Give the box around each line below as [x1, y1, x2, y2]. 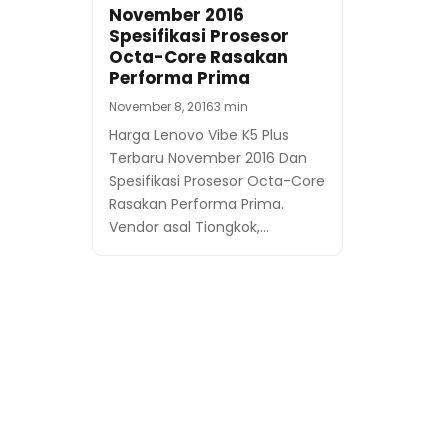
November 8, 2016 [109, 98, 214, 116]
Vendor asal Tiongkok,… [109, 217, 269, 238]
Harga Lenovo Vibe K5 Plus [109, 125, 289, 146]
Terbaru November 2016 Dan [109, 148, 307, 169]
